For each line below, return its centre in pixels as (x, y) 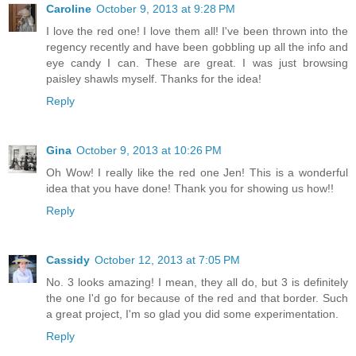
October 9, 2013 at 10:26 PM (149, 151)
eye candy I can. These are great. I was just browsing (197, 63)
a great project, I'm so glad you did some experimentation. (192, 314)
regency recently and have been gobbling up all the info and (197, 47)
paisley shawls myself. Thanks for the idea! (154, 79)
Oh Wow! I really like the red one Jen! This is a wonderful (197, 173)
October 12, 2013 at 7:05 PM (167, 260)
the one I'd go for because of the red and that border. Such (197, 298)
